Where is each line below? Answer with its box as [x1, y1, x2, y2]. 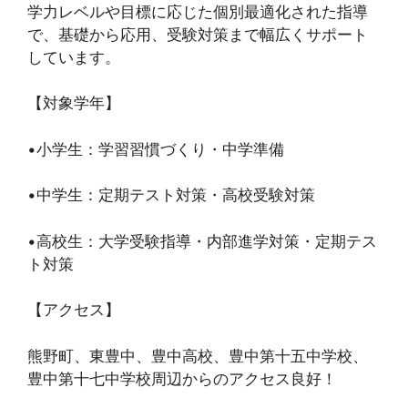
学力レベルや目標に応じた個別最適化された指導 [27, 2, 368, 21]
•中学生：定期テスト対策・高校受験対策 [27, 186, 315, 205]
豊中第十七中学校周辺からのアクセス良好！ [27, 369, 337, 388]
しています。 [27, 47, 120, 66]
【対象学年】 [27, 94, 120, 113]
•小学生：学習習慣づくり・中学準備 [27, 139, 284, 158]
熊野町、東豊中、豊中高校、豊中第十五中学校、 [27, 346, 368, 365]
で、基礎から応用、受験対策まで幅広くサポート [27, 25, 368, 44]
